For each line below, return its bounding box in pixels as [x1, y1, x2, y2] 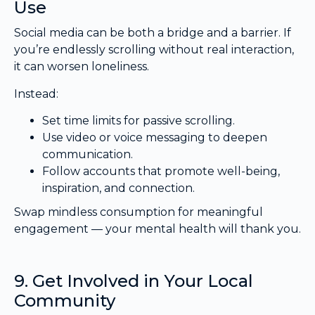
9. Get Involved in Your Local [14, 271, 253, 292]
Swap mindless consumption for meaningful [14, 205, 263, 219]
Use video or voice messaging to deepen [42, 131, 267, 145]
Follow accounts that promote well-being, [42, 165, 280, 179]
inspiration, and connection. [42, 181, 195, 195]
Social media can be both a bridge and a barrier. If [14, 26, 291, 40]
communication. [42, 148, 133, 162]
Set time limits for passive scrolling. [42, 114, 235, 128]
